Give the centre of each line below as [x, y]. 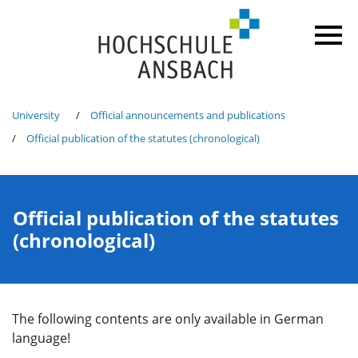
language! [41, 338]
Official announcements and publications [188, 115]
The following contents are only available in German [168, 319]
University [36, 115]
